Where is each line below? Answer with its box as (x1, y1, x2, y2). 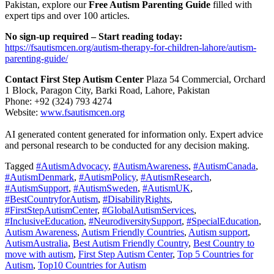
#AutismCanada (193, 160, 256, 171)
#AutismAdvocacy (36, 160, 108, 171)
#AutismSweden (73, 182, 138, 193)
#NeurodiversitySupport (89, 215, 182, 226)
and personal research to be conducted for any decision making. (5, 139, 250, 150)
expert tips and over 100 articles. (5, 10, 130, 21)
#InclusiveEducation (5, 215, 84, 226)
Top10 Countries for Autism (38, 259, 146, 270)
